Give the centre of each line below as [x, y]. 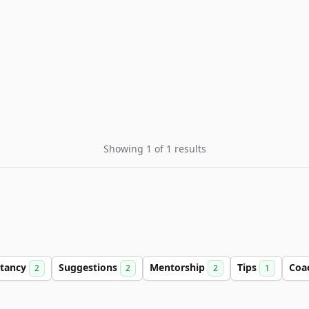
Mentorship [179, 267]
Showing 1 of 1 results [154, 149]
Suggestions [89, 267]
